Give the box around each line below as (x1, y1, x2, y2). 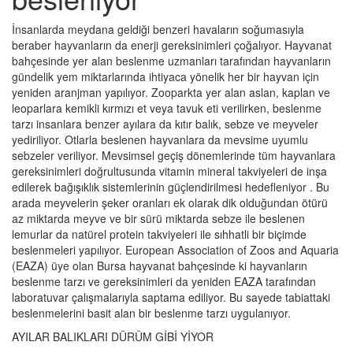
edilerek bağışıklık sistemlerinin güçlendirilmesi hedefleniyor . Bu (12, 179, 329, 195)
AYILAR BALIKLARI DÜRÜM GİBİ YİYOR (12, 329, 214, 344)
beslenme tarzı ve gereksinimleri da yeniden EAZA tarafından (12, 273, 316, 289)
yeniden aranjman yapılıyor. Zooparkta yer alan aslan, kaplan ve (12, 84, 330, 100)
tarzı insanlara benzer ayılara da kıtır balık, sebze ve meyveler (12, 116, 318, 132)
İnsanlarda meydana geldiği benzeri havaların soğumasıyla (12, 21, 304, 37)
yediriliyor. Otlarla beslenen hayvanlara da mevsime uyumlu (12, 132, 308, 147)
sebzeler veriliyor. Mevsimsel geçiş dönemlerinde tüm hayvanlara (12, 147, 336, 163)
